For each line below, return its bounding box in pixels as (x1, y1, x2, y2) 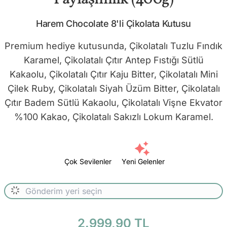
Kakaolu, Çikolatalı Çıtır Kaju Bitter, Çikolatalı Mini (9, 68, 218, 80)
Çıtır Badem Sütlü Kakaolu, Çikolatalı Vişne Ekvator (5, 97, 222, 108)
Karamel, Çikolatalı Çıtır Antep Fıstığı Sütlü (23, 54, 204, 65)
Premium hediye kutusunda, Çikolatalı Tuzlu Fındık (5, 40, 222, 51)
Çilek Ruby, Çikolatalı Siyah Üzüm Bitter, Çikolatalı (7, 83, 220, 94)
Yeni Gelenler (122, 157, 165, 166)
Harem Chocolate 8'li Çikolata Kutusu (36, 18, 191, 29)
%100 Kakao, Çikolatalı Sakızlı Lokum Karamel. (14, 111, 213, 122)
